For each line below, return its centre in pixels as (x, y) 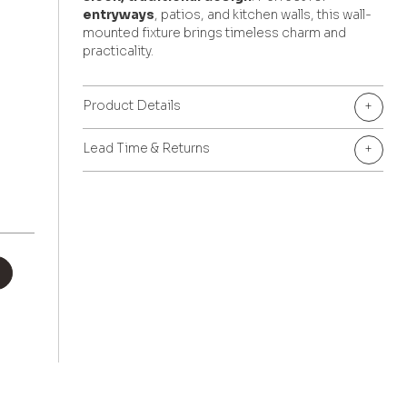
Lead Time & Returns (147, 148)
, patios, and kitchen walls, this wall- (263, 14)
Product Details (132, 105)
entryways (119, 14)
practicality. (119, 50)
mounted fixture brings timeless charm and (215, 32)
